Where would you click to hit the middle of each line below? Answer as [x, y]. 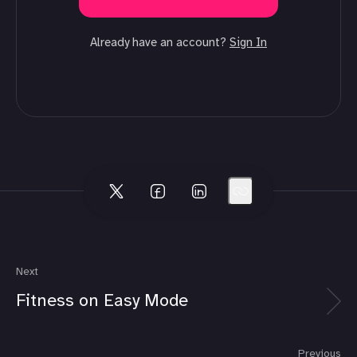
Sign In [248, 43]
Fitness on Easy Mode [102, 301]
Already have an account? [160, 43]
